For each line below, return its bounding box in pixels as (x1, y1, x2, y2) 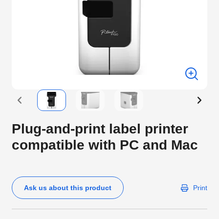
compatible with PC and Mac (12, 137, 198, 153)
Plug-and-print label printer (12, 121, 188, 136)
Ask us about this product (24, 183, 111, 192)
